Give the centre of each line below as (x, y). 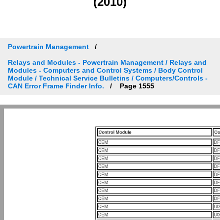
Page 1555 (136, 86)
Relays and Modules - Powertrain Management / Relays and (107, 62)
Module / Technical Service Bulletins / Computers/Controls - (108, 78)
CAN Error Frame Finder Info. (56, 86)
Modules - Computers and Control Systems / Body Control (105, 70)
